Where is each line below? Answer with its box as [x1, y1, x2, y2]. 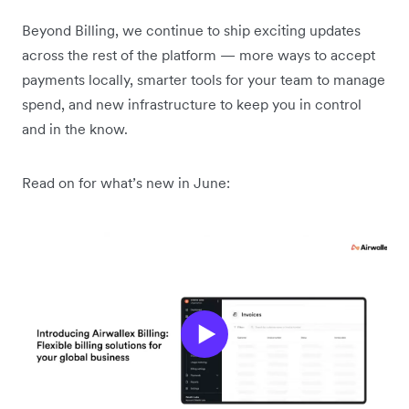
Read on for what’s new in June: [22, 173, 230, 192]
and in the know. [22, 119, 131, 138]
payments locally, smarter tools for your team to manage [22, 69, 385, 89]
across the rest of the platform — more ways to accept [22, 45, 375, 64]
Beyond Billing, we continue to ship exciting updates [22, 20, 361, 39]
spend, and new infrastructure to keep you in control [22, 94, 362, 113]
